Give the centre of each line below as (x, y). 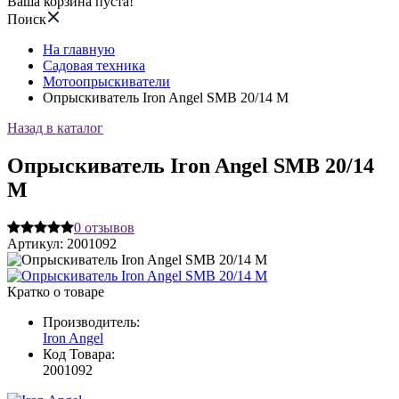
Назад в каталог (55, 128)
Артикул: (37, 243)
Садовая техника (94, 65)
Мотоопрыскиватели (106, 81)
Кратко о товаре (56, 291)
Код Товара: (79, 354)
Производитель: (91, 322)
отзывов (110, 227)
